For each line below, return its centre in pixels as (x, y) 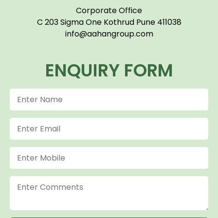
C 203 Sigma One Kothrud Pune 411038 (109, 22)
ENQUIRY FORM (109, 70)
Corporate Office (109, 10)
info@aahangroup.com (109, 34)
